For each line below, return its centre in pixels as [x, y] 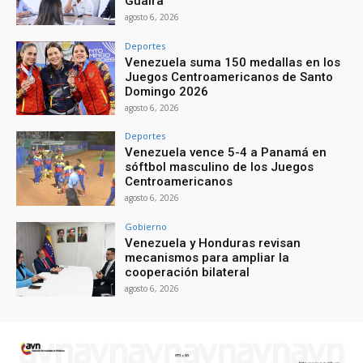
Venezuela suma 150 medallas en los [233, 62]
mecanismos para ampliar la [207, 258]
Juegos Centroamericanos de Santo [229, 77]
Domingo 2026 [167, 91]
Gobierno [146, 227]
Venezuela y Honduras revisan [213, 243]
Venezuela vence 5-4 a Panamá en [226, 153]
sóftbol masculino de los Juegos [220, 167]
